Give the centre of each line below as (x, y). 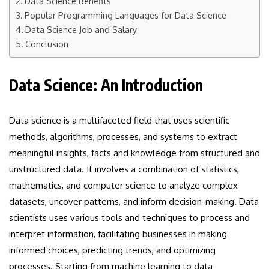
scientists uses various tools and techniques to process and (129, 217)
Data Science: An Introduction (106, 85)
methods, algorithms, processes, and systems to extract (123, 136)
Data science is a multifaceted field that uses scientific (119, 120)
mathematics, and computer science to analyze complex (123, 185)
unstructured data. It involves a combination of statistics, (124, 169)
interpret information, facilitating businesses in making (118, 234)
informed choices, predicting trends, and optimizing (112, 250)
